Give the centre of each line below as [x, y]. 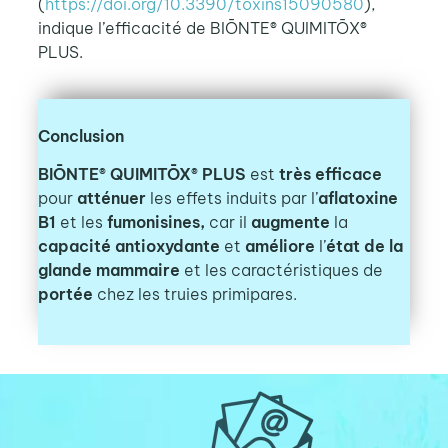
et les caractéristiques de [283, 269]
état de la [364, 245]
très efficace [328, 173]
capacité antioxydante [130, 245]
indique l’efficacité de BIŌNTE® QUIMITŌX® [202, 28]
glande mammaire [110, 269]
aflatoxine [357, 197]
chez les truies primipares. [196, 293]
